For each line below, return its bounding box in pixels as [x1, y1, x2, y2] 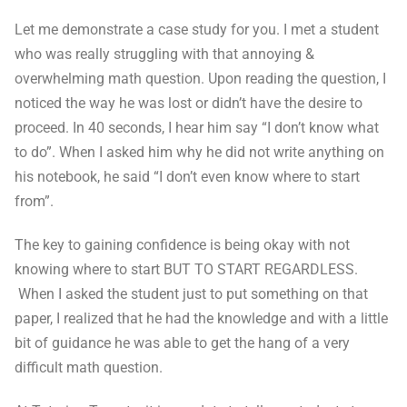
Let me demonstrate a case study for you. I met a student [15, 21, 379, 39]
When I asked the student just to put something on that [15, 285, 368, 303]
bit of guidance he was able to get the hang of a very [15, 334, 350, 352]
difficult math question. [15, 359, 163, 377]
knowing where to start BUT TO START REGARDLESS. [15, 261, 358, 279]
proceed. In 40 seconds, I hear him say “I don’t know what [15, 119, 379, 137]
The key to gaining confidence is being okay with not [15, 236, 350, 254]
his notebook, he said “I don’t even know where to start [15, 168, 360, 186]
